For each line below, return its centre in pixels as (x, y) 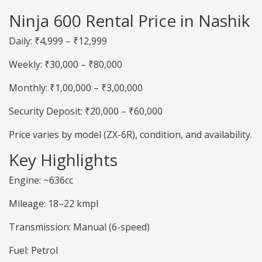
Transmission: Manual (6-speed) (79, 227)
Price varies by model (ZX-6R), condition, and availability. (130, 135)
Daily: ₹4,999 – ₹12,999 (58, 41)
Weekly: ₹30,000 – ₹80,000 (65, 65)
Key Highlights (63, 160)
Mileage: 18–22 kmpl (54, 204)
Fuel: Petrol (33, 251)
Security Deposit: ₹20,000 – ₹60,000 (86, 111)
